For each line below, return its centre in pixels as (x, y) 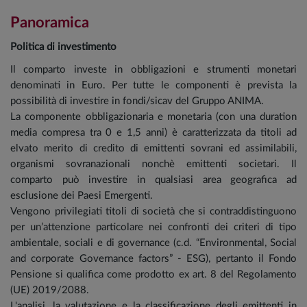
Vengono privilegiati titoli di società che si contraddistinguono (153, 211)
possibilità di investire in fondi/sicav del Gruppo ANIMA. (137, 101)
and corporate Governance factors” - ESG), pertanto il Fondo (153, 259)
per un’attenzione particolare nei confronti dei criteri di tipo (153, 227)
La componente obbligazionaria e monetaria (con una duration (153, 117)
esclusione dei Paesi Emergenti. (82, 196)
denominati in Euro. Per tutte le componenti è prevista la (153, 85)
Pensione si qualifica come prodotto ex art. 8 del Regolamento (153, 274)
